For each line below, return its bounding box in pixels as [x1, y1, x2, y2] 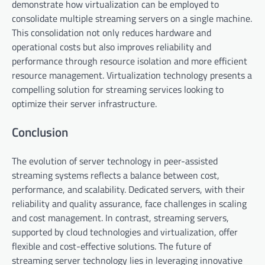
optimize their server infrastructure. [12, 96, 157, 111]
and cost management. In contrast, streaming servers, [12, 210, 229, 225]
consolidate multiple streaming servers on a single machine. [12, 11, 252, 26]
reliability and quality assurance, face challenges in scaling [12, 196, 247, 211]
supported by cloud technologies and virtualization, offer [12, 224, 238, 239]
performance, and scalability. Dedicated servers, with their [12, 182, 245, 196]
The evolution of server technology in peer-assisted [12, 153, 218, 168]
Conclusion [12, 122, 68, 141]
